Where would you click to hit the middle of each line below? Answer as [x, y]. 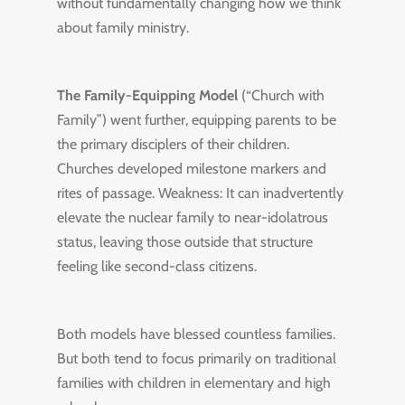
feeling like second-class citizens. [156, 266]
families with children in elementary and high [193, 383]
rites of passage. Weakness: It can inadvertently [200, 193]
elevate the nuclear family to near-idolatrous [192, 217]
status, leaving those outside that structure [184, 242]
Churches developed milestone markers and [191, 169]
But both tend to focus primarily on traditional [196, 358]
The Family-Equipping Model [147, 95]
